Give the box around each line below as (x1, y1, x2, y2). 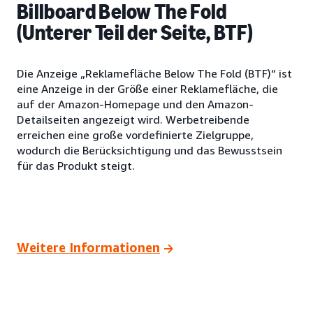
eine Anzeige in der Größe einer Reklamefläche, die (17, 81, 278, 96)
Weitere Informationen (17, 240, 160, 256)
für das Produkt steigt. (17, 158, 135, 173)
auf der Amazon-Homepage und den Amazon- (17, 96, 254, 111)
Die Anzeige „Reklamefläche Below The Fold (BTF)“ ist (17, 66, 292, 80)
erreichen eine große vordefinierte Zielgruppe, (17, 127, 254, 142)
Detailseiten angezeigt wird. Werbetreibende (17, 112, 249, 126)
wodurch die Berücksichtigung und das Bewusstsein (17, 143, 282, 157)
